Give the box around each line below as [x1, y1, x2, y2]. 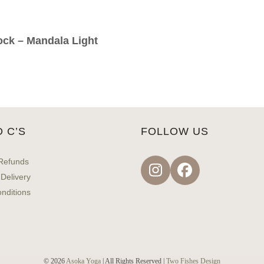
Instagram [154, 168, 221, 185]
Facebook [184, 168, 250, 185]
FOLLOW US [140, 125, 209, 137]
